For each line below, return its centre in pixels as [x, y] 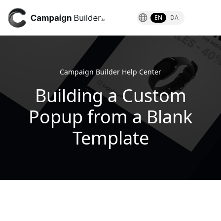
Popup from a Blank [110, 117]
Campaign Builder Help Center [110, 72]
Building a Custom [110, 95]
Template [110, 138]
